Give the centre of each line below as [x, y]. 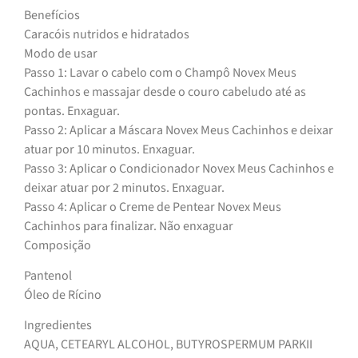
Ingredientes [58, 326]
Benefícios [52, 15]
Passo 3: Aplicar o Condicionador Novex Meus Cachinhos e [179, 168]
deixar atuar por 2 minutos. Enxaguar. [124, 187]
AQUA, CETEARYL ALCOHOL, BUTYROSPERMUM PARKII [168, 345]
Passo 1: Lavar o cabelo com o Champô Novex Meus [160, 72]
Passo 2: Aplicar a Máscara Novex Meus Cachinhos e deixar [179, 130]
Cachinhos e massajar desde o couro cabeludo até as [165, 91]
